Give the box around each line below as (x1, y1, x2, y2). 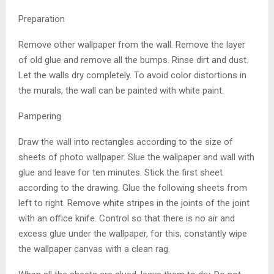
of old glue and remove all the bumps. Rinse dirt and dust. (18, 54, 248, 65)
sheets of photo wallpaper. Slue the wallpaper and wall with (18, 151, 254, 163)
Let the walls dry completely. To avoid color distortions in (18, 69, 246, 81)
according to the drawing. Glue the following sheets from (18, 182, 247, 193)
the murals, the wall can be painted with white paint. (18, 84, 224, 96)
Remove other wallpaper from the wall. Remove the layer (18, 39, 245, 50)
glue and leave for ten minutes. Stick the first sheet (18, 166, 223, 178)
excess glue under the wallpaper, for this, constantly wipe (18, 228, 247, 239)
